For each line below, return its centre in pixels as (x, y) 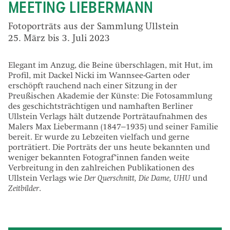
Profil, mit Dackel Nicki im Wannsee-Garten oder (99, 77)
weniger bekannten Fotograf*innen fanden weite (99, 159)
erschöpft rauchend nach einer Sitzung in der (93, 87)
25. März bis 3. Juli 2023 (59, 39)
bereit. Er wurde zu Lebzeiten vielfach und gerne (99, 138)
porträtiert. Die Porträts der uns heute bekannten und (109, 149)
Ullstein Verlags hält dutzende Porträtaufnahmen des (108, 118)
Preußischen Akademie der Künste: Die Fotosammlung (110, 97)
